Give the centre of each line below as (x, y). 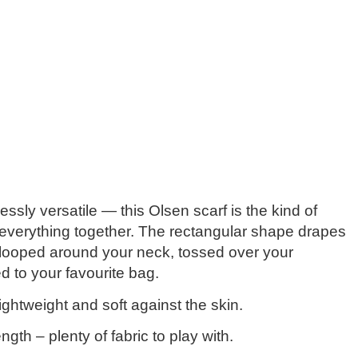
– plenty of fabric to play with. (133, 336)
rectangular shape (231, 232)
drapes (320, 232)
